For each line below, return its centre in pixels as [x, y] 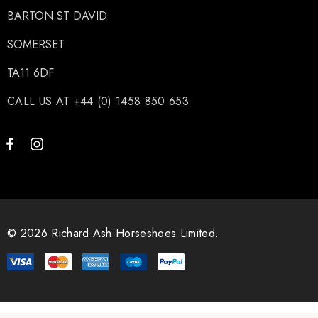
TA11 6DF [31, 73]
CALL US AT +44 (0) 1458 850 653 [98, 102]
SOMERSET [36, 45]
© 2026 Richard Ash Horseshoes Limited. [113, 234]
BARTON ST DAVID [57, 16]
